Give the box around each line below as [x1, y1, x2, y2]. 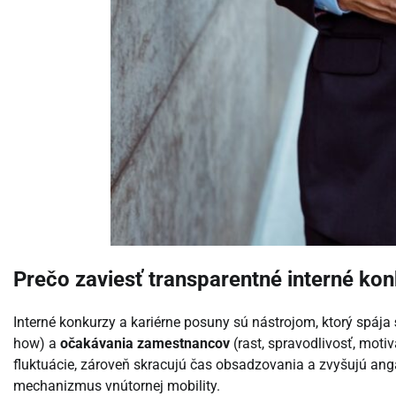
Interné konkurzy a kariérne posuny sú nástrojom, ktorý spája [13, 314, 394, 331]
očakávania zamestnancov [60, 335, 230, 353]
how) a [13, 335, 60, 353]
